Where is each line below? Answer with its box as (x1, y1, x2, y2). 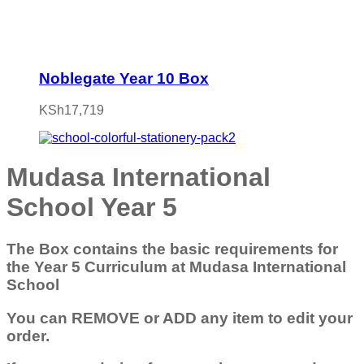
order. (6, 327, 50, 344)
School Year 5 (6, 193, 177, 223)
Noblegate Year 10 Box (39, 70, 209, 88)
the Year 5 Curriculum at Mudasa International (6, 258, 346, 275)
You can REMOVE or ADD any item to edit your (6, 309, 353, 327)
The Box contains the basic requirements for (6, 240, 338, 258)
